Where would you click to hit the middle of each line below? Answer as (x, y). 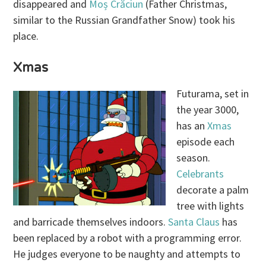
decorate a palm (213, 189)
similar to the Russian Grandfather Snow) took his (124, 20)
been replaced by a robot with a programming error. (128, 237)
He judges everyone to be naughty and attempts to (127, 254)
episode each (206, 141)
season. (194, 157)
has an (192, 125)
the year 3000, (208, 109)
